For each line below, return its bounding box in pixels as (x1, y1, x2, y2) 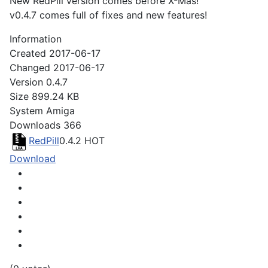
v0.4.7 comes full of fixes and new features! (10, 9, 207, 22)
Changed (10, 62, 50, 74)
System (10, 105, 43, 117)
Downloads (10, 119, 60, 132)
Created (10, 47, 46, 60)
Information (10, 33, 62, 45)
